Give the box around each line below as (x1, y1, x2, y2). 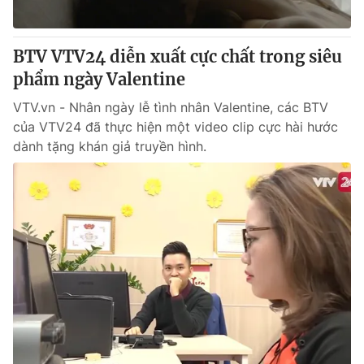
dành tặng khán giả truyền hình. (13, 138, 206, 154)
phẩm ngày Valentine (13, 69, 185, 89)
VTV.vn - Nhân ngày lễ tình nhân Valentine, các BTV (13, 99, 328, 115)
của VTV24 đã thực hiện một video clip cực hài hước (13, 119, 338, 135)
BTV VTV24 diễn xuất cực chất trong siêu (13, 46, 342, 67)
